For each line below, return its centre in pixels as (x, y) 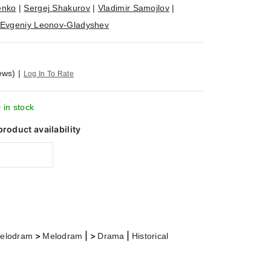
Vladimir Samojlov (133, 8)
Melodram (63, 236)
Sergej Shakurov (57, 8)
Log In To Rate (48, 74)
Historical (150, 236)
